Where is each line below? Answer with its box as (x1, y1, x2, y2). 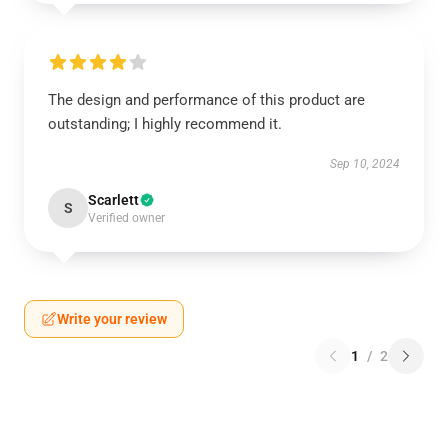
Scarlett (88, 192, 139, 208)
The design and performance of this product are (48, 91, 365, 109)
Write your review (57, 311, 167, 327)
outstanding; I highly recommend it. (48, 115, 282, 133)
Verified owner (88, 211, 165, 225)
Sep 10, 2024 (330, 157, 400, 171)
